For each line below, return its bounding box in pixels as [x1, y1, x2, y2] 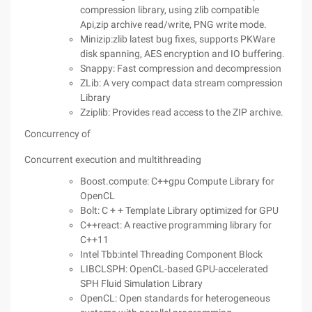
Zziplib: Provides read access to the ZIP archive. [80, 107, 283, 118]
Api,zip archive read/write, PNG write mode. [80, 19, 267, 30]
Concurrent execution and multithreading [24, 154, 201, 165]
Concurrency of [24, 128, 91, 139]
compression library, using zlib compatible [80, 4, 259, 15]
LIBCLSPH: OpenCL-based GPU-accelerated [80, 263, 268, 274]
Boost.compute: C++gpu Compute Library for [80, 175, 274, 187]
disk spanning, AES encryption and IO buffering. [80, 48, 285, 59]
